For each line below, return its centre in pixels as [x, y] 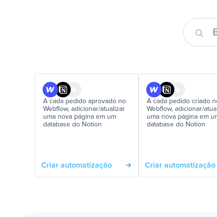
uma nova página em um [80, 117]
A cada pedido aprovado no [85, 101]
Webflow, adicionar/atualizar [84, 109]
